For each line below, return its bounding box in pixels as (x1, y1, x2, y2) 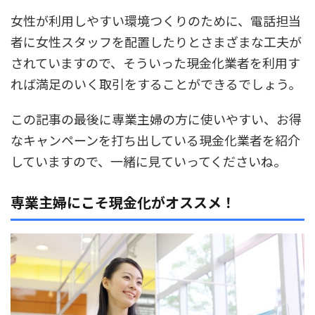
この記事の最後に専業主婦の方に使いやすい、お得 (11, 110, 302, 129)
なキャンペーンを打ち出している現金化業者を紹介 (11, 131, 300, 150)
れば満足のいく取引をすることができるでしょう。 (11, 75, 301, 94)
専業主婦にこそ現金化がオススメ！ (11, 192, 236, 213)
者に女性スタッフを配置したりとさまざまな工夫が (11, 32, 302, 51)
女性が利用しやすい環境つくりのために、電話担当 (11, 11, 301, 30)
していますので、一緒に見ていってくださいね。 (11, 152, 286, 171)
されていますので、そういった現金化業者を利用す (11, 53, 300, 72)
